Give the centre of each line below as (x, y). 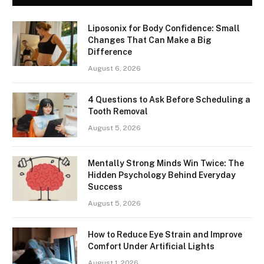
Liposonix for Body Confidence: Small (164, 28)
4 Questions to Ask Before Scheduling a (169, 99)
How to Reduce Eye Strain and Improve (165, 234)
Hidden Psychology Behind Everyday (162, 175)
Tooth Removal (118, 111)
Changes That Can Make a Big (150, 40)
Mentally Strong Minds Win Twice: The (166, 163)
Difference (110, 52)
